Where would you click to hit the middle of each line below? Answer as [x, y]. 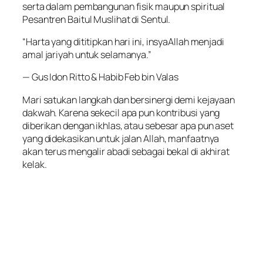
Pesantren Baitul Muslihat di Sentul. [97, 19]
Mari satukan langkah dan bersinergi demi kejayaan [129, 100]
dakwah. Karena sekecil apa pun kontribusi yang [121, 112]
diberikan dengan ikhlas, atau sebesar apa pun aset [128, 125]
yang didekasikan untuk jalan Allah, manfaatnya [121, 138]
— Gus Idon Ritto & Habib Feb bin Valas [101, 77]
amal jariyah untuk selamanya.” [87, 55]
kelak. [35, 164]
